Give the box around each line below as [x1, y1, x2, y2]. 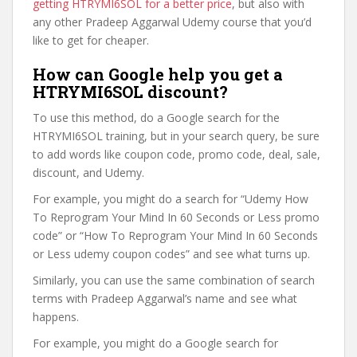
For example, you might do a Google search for [33, 335, 278, 351]
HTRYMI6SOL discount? [33, 81, 228, 102]
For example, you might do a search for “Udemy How [33, 191, 308, 206]
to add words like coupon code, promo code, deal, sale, [33, 147, 320, 162]
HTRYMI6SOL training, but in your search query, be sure [33, 128, 320, 143]
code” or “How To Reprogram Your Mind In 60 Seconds [33, 228, 318, 243]
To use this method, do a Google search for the [33, 110, 280, 125]
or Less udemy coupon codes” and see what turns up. [33, 246, 310, 261]
